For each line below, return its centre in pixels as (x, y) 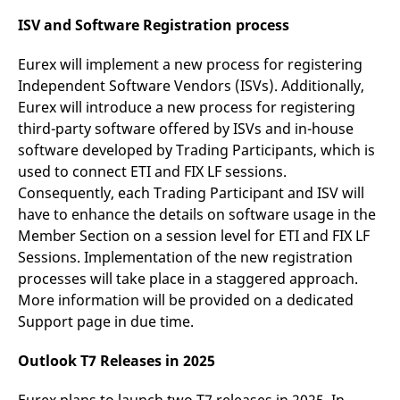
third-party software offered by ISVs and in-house (186, 129)
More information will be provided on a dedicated (186, 300)
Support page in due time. (108, 321)
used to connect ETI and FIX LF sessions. (152, 171)
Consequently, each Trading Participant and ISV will (191, 193)
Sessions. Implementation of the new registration (185, 257)
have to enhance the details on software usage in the (197, 214)
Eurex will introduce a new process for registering (187, 107)
